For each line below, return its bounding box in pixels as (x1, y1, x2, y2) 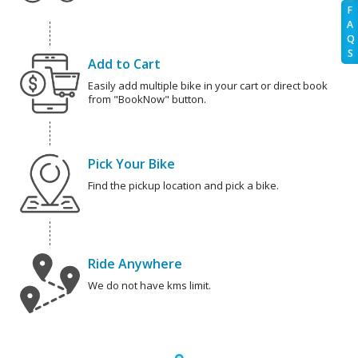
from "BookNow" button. (88, 92, 206, 107)
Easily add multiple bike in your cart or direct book (88, 78, 328, 93)
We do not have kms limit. (88, 278, 211, 293)
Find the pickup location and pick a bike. (88, 178, 279, 193)
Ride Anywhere (88, 255, 182, 273)
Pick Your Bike (88, 155, 175, 173)
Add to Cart (88, 55, 161, 74)
